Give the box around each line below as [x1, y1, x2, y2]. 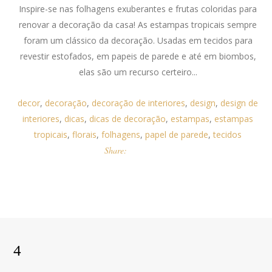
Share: [104, 144, 127, 156]
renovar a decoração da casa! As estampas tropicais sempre [19, 19, 257, 30]
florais [72, 129, 97, 140]
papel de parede [145, 129, 209, 140]
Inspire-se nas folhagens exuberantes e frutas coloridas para [19, 3, 257, 15]
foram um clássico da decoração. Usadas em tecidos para [23, 35, 253, 46]
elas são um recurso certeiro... [78, 66, 197, 78]
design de [220, 97, 259, 109]
